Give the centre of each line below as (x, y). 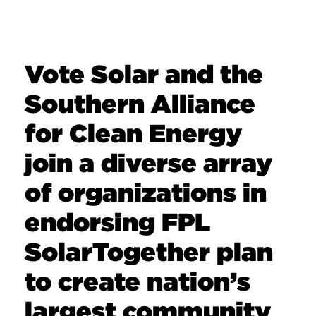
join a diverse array (148, 163)
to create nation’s (138, 281)
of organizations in (146, 192)
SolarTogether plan (149, 251)
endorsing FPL (117, 222)
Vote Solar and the (144, 74)
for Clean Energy (133, 133)
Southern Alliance (140, 103)
